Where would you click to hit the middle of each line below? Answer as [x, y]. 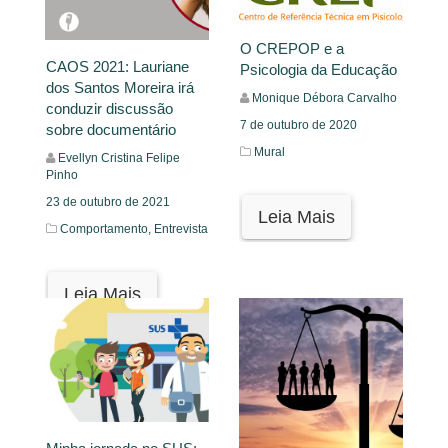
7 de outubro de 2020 [298, 125]
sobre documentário [111, 130]
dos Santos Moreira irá [120, 88]
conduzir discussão [109, 109]
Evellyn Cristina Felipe [119, 158]
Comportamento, [107, 229]
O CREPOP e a [292, 48]
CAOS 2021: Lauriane [117, 67]
